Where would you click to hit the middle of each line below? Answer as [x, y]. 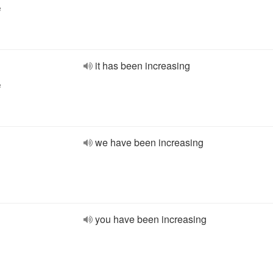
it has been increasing [143, 66]
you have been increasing [151, 219]
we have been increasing [149, 142]
